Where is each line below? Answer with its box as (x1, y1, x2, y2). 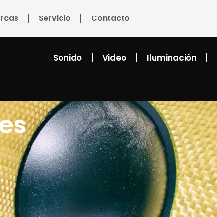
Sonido (53, 52, 82, 63)
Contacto (91, 13, 130, 24)
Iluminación (146, 52, 197, 63)
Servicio (39, 13, 71, 24)
